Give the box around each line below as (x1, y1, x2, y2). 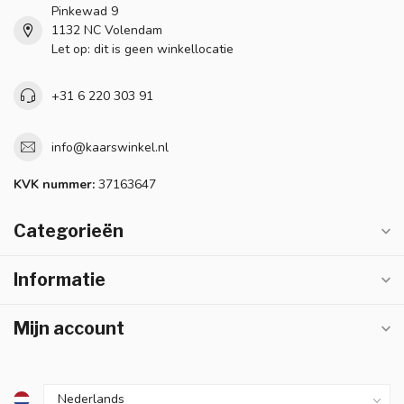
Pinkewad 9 (51, 3, 118, 21)
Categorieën (14, 220, 124, 243)
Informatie (14, 269, 106, 291)
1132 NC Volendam (51, 22, 162, 40)
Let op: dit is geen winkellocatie (51, 41, 234, 59)
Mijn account (14, 317, 124, 340)
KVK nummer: (14, 176, 95, 194)
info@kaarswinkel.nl (51, 138, 169, 156)
